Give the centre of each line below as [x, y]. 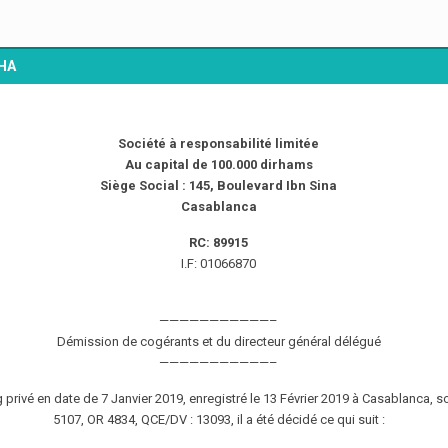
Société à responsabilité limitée [219, 144]
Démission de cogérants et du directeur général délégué [218, 342]
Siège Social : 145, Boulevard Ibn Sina [219, 186]
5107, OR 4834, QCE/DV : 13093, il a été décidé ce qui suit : [218, 420]
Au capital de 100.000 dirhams [218, 165]
